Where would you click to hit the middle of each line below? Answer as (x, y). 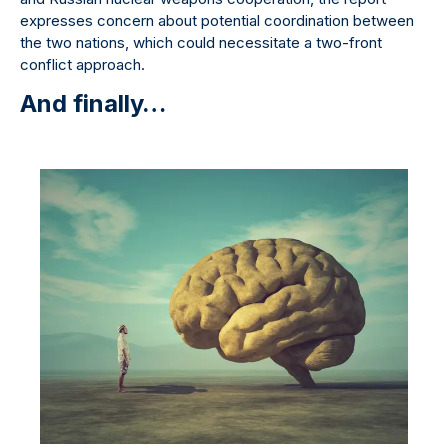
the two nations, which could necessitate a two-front (201, 42)
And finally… (93, 103)
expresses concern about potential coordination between (217, 20)
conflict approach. (82, 64)
